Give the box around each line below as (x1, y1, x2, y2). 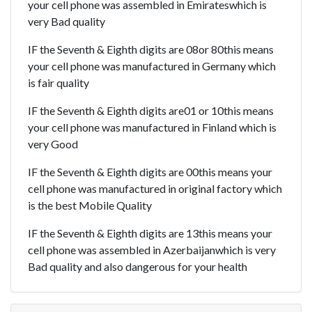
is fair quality (28, 75, 89, 89)
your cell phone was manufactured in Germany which (28, 58, 276, 72)
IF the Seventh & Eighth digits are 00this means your (28, 164, 272, 178)
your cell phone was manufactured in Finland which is (28, 120, 276, 134)
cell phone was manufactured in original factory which (28, 181, 282, 195)
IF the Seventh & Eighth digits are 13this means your (28, 226, 272, 240)
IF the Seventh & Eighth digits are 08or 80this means (28, 42, 274, 56)
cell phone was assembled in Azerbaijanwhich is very (28, 242, 276, 256)
